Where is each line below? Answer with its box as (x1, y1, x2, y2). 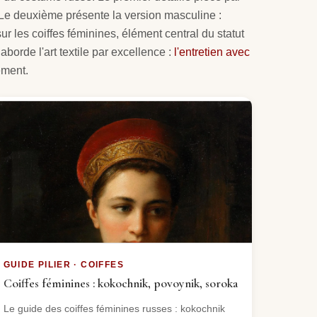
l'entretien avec (174, 45, 250, 58)
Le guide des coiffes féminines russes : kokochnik (3, 302, 225, 314)
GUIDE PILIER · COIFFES (3, 260, 124, 269)
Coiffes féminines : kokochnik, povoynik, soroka (3, 275, 238, 291)
